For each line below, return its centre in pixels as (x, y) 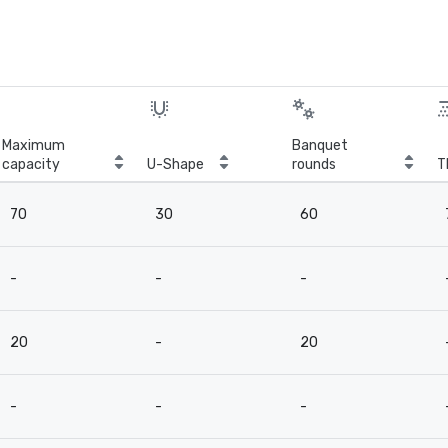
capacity (31, 164)
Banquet (320, 145)
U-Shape (175, 164)
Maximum (33, 145)
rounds (314, 164)
